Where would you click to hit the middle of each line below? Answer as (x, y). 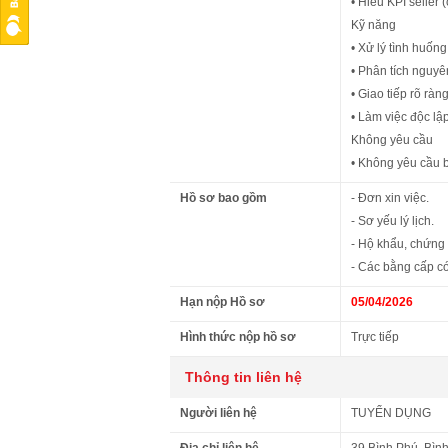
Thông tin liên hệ (243, 377)
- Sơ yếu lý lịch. (392, 221)
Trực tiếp (375, 337)
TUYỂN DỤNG (391, 413)
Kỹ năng (373, 25)
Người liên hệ (218, 413)
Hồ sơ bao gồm (223, 198)
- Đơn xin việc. (390, 198)
